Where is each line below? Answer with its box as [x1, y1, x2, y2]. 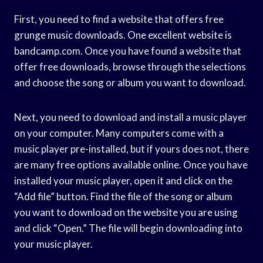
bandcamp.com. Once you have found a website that [14, 44, 241, 57]
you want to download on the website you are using [14, 205, 238, 218]
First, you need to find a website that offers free [14, 12, 224, 25]
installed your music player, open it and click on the [14, 174, 232, 187]
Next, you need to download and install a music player [14, 110, 247, 123]
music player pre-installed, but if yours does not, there [14, 142, 249, 155]
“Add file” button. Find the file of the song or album [14, 190, 232, 203]
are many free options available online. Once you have [14, 158, 248, 171]
